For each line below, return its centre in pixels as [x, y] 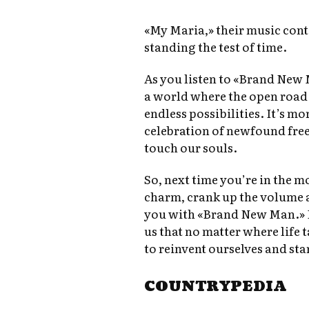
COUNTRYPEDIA [216, 287]
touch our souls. [191, 148]
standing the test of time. [216, 47]
